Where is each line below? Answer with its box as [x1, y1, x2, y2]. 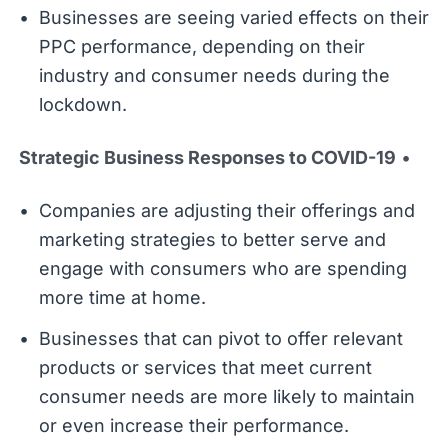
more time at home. [38, 286, 206, 308]
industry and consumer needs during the [38, 64, 390, 86]
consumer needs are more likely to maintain [38, 385, 415, 407]
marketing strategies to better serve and [38, 228, 386, 250]
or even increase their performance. [38, 414, 349, 436]
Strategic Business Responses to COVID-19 [18, 146, 396, 168]
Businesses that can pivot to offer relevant [38, 327, 403, 349]
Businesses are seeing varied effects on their [38, 6, 429, 28]
